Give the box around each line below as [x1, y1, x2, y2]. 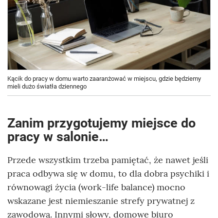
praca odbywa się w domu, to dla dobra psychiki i [7, 167, 209, 179]
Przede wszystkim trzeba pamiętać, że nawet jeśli [7, 154, 208, 165]
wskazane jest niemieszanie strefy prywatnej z [7, 195, 195, 206]
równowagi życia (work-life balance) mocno [7, 181, 185, 193]
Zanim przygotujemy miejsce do [7, 115, 196, 131]
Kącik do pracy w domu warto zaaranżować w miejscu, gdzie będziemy [7, 74, 201, 82]
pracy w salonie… [7, 128, 109, 145]
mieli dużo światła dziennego [7, 82, 87, 90]
